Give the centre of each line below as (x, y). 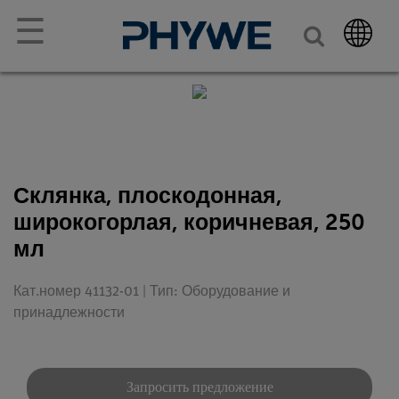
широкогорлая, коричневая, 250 (189, 222)
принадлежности (69, 313)
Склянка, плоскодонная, (148, 195)
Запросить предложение (199, 387)
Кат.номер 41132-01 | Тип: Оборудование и (152, 292)
